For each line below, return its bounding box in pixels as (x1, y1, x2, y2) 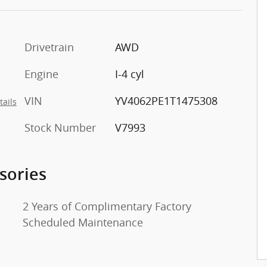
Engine (24, 66, 58, 81)
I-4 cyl (114, 66, 144, 81)
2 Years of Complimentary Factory (23, 198, 191, 213)
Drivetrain (24, 39, 74, 54)
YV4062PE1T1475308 (114, 93, 218, 108)
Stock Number (24, 120, 96, 135)
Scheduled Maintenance (23, 215, 143, 229)
